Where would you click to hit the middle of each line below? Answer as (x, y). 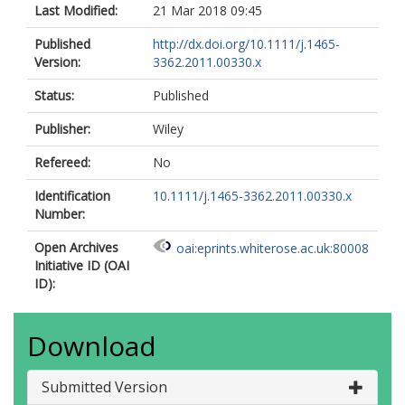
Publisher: (62, 129)
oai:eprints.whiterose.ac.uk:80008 (273, 249)
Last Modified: (76, 10)
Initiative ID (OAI (82, 265)
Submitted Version (104, 387)
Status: (54, 95)
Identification (72, 196)
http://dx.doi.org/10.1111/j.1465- (246, 44)
